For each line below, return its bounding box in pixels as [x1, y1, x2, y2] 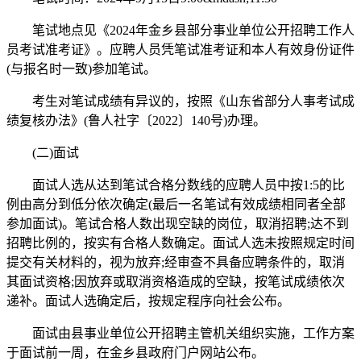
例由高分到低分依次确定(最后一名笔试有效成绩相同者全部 [6, 197, 346, 211]
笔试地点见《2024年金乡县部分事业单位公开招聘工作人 [6, 23, 355, 37]
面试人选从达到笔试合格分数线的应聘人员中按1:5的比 [6, 177, 345, 192]
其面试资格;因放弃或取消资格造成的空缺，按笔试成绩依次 [6, 274, 345, 288]
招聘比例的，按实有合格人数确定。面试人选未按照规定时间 [6, 235, 355, 250]
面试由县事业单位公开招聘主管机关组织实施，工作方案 [6, 326, 355, 340]
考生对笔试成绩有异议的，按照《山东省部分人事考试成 [6, 93, 355, 108]
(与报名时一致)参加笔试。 [6, 61, 156, 76]
